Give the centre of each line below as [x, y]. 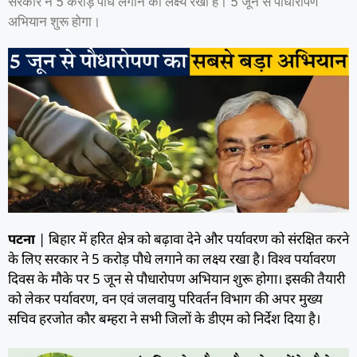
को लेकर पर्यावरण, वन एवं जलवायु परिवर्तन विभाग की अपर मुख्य [165, 298]
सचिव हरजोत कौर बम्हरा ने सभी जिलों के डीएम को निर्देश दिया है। [164, 318]
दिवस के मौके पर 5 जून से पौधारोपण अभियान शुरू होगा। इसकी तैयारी [177, 278]
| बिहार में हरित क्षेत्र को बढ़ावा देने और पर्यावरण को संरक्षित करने [192, 238]
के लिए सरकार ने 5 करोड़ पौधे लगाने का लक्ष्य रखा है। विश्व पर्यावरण [172, 258]
